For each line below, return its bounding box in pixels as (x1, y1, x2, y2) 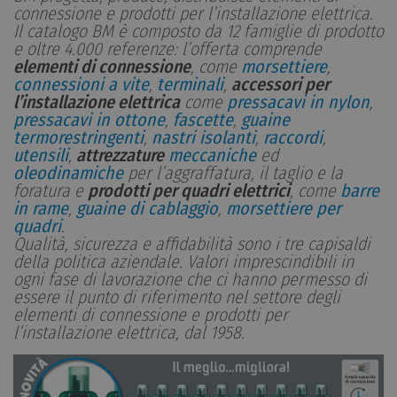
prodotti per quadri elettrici (88, 179, 290, 201)
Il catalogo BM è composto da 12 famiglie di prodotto (13, 19, 384, 42)
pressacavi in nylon (227, 90, 370, 113)
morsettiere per (226, 197, 341, 219)
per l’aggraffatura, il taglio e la (123, 161, 343, 183)
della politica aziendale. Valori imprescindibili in (13, 250, 354, 272)
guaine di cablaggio (76, 197, 218, 219)
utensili (13, 144, 68, 166)
